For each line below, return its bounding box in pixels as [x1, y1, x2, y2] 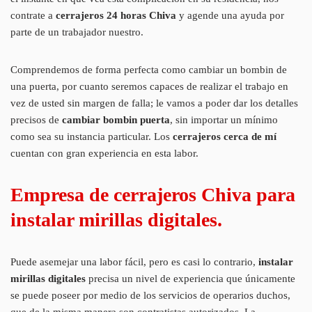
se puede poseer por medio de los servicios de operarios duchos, [10, 289, 290, 301]
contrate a [10, 9, 56, 21]
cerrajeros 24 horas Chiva [56, 9, 176, 21]
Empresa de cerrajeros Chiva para [10, 183, 295, 205]
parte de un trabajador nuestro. [10, 26, 143, 38]
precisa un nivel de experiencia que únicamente [86, 272, 295, 284]
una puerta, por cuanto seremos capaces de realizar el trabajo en [10, 80, 288, 92]
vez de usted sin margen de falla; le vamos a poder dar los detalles [10, 97, 298, 109]
